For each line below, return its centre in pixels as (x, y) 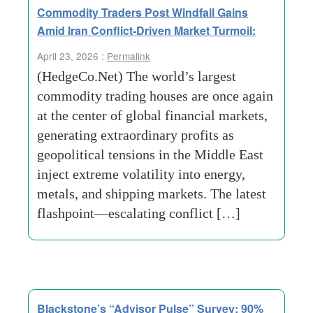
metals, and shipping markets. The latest (152, 194)
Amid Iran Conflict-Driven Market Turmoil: (146, 30)
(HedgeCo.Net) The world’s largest (137, 76)
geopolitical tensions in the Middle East (150, 154)
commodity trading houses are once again (155, 96)
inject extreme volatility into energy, (141, 174)
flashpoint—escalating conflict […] (139, 213)
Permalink (129, 56)
